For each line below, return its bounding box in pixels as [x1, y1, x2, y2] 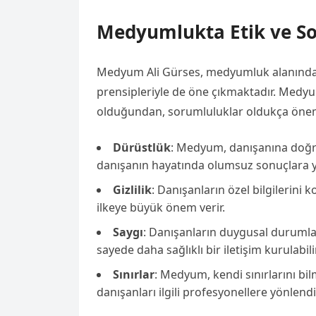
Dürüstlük [113, 140, 171, 155]
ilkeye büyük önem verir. [97, 200, 225, 215]
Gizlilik [113, 182, 152, 197]
